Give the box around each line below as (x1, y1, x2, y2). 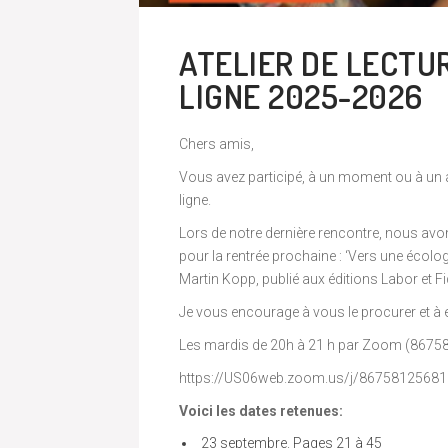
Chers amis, (179, 135, 254, 152)
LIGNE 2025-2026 (179, 74, 423, 117)
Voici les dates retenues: (179, 402, 343, 419)
